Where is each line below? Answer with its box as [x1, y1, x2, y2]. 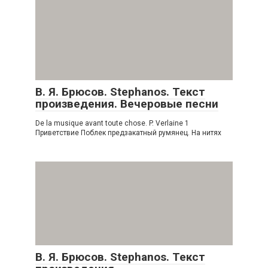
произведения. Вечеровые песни [35, 96, 218, 111]
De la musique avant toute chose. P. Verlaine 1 [35, 118, 189, 127]
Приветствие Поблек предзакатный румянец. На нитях [35, 128, 221, 137]
